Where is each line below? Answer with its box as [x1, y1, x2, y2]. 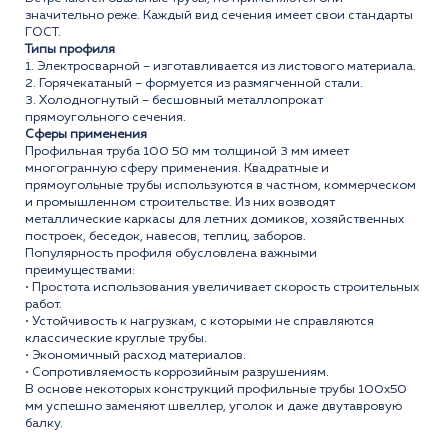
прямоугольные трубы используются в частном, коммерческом [25, 179, 416, 193]
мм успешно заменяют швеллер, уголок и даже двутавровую [25, 400, 402, 414]
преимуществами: [25, 264, 135, 278]
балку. [25, 417, 63, 431]
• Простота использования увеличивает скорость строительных [25, 281, 419, 295]
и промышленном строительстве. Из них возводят [25, 196, 335, 210]
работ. [25, 298, 62, 312]
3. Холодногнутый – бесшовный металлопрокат [25, 94, 323, 108]
